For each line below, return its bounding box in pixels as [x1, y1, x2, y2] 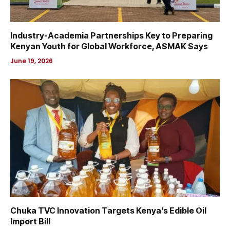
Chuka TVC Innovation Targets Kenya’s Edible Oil [10, 205, 206, 216]
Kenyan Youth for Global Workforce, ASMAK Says [10, 41, 208, 52]
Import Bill [10, 216, 50, 226]
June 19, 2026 [10, 56, 53, 66]
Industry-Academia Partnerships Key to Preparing [10, 30, 213, 41]
